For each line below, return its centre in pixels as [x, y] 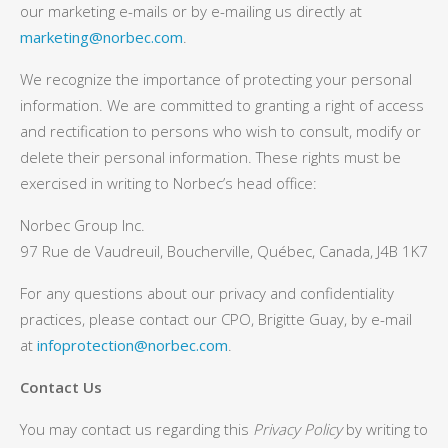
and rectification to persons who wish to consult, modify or [220, 131]
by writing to [385, 429]
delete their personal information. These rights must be [210, 157]
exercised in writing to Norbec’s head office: [168, 183]
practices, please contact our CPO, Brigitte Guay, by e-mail [216, 319]
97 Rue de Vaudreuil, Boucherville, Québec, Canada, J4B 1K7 [224, 251]
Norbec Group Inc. [82, 225]
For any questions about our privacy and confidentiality [207, 293]
